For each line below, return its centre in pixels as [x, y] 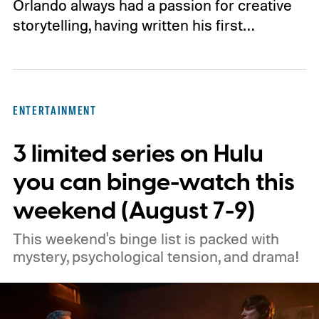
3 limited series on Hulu [138, 155]
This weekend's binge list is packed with [146, 239]
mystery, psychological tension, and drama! [156, 257]
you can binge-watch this [153, 183]
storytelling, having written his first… [133, 25]
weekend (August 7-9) [134, 211]
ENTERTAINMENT [54, 111]
